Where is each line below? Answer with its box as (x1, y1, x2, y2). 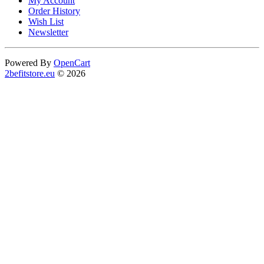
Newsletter (28, 27, 68, 38)
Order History (28, 6, 80, 16)
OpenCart (54, 58, 90, 68)
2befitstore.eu (5, 68, 55, 79)
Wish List (28, 16, 64, 27)
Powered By (5, 58, 54, 68)
